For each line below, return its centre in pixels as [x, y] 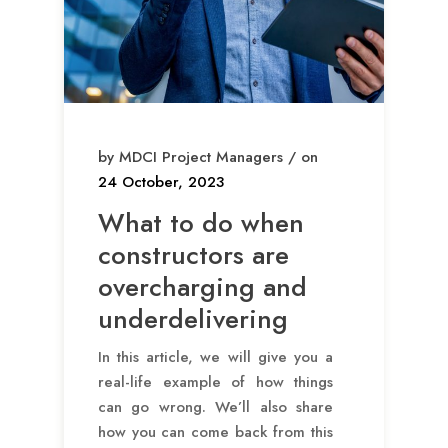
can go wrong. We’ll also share [215, 407]
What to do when [201, 223]
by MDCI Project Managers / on [208, 157]
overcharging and [202, 287]
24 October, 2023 [161, 182]
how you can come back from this [215, 432]
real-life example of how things [215, 382]
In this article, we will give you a [215, 357]
